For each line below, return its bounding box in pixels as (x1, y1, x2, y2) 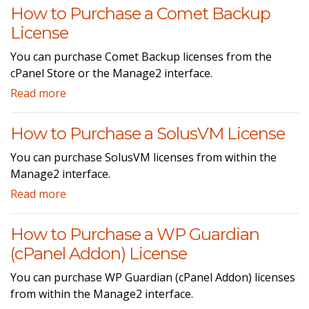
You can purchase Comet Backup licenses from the (10, 48, 272, 64)
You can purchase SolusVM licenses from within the (10, 149, 277, 165)
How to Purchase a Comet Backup (10, 3, 270, 23)
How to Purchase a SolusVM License (10, 123, 285, 143)
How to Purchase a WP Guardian (10, 223, 259, 244)
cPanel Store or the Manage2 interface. (10, 65, 212, 81)
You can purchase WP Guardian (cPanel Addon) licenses (10, 269, 295, 285)
